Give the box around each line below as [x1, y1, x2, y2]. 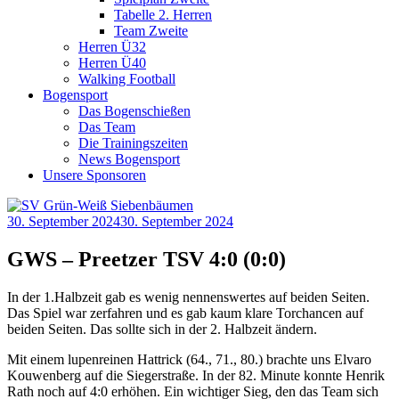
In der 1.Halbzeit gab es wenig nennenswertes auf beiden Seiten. [7, 289, 370, 305]
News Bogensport [78, 151, 180, 167]
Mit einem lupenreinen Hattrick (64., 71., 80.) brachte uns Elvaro [7, 351, 371, 367]
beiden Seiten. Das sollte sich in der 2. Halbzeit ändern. [7, 321, 317, 337]
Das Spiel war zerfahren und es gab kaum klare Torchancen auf [7, 305, 363, 321]
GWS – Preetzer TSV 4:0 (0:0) [7, 247, 286, 271]
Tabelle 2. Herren [114, 7, 212, 22]
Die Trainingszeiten [78, 135, 188, 151]
